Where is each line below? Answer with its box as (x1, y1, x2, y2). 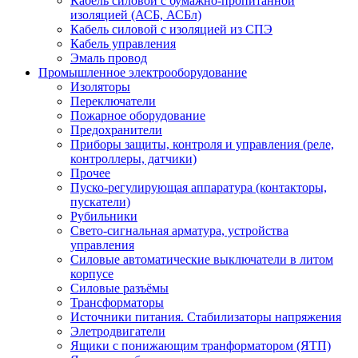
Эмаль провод (70, 50, 147, 65)
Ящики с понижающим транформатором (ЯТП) (70, 338, 331, 352)
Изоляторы (70, 79, 130, 93)
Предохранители (70, 122, 162, 137)
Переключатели (70, 93, 156, 108)
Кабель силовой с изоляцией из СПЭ (70, 22, 272, 36)
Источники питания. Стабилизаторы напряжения (70, 309, 341, 324)
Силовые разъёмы (70, 280, 169, 295)
